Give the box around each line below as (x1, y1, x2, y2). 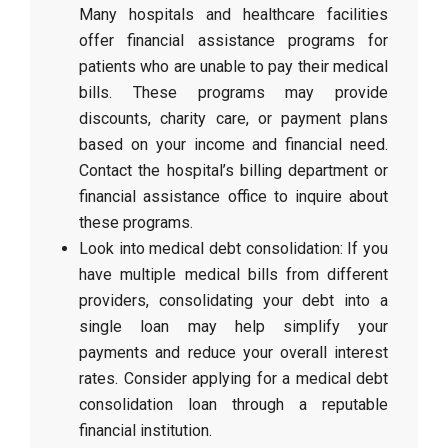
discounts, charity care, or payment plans (79, 109, 388, 128)
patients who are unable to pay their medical (79, 57, 388, 76)
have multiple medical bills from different (79, 265, 388, 284)
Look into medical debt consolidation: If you (79, 239, 388, 258)
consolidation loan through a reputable (79, 395, 388, 414)
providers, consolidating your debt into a (79, 291, 388, 310)
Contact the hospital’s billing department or (79, 161, 388, 180)
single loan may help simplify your (79, 317, 388, 336)
